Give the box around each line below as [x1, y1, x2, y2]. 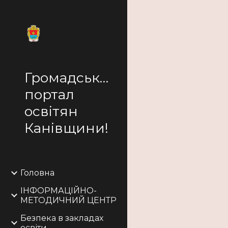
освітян [24, 103, 78, 120]
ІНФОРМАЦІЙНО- [20, 186, 97, 195]
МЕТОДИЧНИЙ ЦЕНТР [20, 195, 117, 205]
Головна [20, 168, 54, 178]
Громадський [24, 69, 119, 86]
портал [24, 86, 74, 103]
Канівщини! [24, 120, 108, 136]
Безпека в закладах [20, 213, 103, 223]
